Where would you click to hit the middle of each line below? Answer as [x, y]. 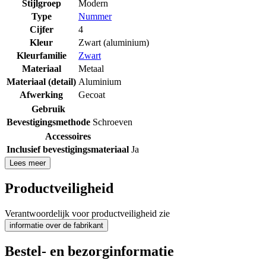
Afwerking [41, 94]
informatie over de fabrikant [56, 226]
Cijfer [41, 29]
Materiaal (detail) [41, 81]
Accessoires [68, 136]
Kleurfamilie [41, 55]
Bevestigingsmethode [48, 122]
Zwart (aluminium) [114, 42]
